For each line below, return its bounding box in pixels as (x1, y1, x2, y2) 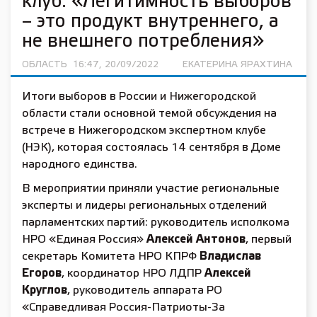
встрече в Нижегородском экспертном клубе (22, 125, 266, 136)
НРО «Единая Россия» (22, 234, 146, 245)
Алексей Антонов (146, 234, 246, 245)
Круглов (22, 285, 67, 296)
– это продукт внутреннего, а (22, 13, 279, 30)
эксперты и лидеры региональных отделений (22, 200, 267, 211)
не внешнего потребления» (22, 33, 264, 50)
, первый (246, 234, 292, 245)
